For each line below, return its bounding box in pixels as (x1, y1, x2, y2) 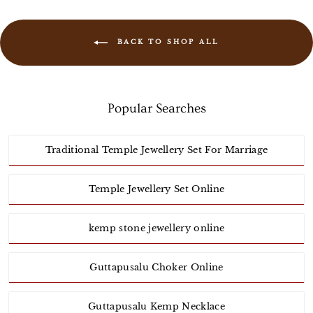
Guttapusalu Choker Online (89, 261, 224, 274)
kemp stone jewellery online (88, 222, 225, 235)
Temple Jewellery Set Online (88, 183, 225, 196)
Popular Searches (107, 101, 206, 117)
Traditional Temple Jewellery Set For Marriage (45, 144, 268, 156)
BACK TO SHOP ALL (113, 38, 219, 46)
